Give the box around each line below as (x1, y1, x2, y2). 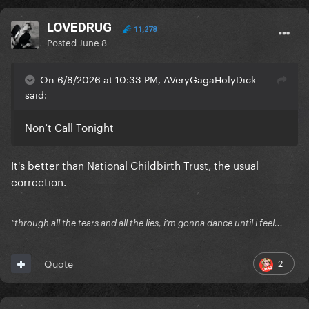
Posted (47, 34, 79, 49)
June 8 (79, 34, 107, 49)
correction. (11, 172, 66, 190)
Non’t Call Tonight (25, 118, 117, 135)
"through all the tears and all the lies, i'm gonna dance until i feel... (11, 217, 283, 229)
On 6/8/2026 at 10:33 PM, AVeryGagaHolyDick (40, 71, 256, 87)
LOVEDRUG (47, 19, 112, 36)
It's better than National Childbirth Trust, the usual (11, 156, 259, 173)
